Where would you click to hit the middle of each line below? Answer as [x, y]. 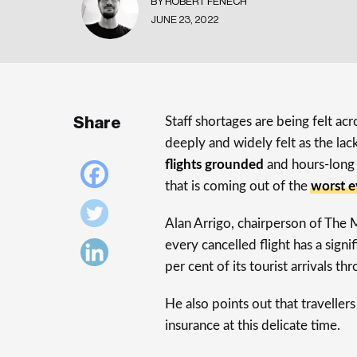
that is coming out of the [238, 186]
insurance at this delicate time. [253, 326]
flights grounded [214, 165]
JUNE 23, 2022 [184, 19]
